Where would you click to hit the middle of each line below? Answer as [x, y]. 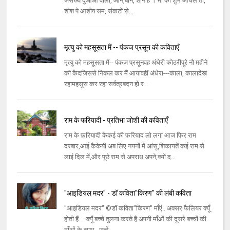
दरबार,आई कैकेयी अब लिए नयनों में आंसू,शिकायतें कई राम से [134, 146]
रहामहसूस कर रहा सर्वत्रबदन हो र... [106, 84]
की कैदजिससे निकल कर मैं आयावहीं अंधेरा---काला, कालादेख [135, 73]
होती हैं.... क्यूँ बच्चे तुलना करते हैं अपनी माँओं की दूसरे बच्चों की [135, 219]
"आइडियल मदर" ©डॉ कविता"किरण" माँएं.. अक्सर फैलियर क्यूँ [137, 208]
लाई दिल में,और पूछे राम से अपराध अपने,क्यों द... [120, 157]
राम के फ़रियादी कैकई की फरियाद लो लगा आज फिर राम [130, 136]
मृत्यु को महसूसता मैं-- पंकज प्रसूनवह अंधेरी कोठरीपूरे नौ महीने [136, 63]
